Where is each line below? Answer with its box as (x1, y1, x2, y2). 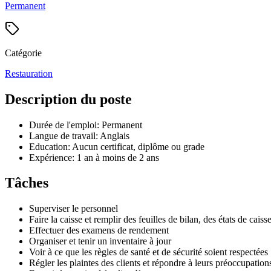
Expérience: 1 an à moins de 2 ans (29, 152, 159, 163)
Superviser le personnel (29, 203, 118, 214)
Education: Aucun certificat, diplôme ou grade (29, 141, 204, 152)
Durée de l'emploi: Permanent (29, 119, 142, 130)
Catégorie (5, 47, 42, 58)
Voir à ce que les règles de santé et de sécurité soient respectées (29, 247, 268, 258)
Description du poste (5, 91, 132, 107)
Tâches (5, 175, 48, 191)
